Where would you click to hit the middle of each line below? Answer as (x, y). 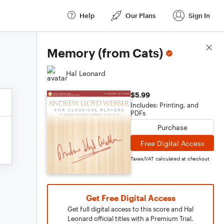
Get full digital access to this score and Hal (130, 209)
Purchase (172, 127)
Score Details (192, 48)
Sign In (199, 15)
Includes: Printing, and (164, 105)
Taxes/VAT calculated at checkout (170, 158)
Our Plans (140, 15)
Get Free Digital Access (130, 198)
